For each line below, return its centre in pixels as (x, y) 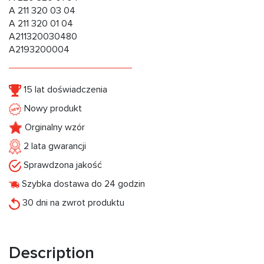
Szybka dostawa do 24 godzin (82, 184)
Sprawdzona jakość (62, 165)
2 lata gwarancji (54, 146)
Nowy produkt (52, 109)
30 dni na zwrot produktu (72, 203)
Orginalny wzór (54, 128)
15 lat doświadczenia (64, 90)
